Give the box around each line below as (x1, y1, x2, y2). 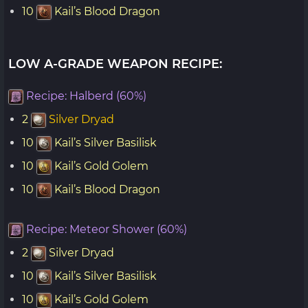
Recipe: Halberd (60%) (26, 89, 146, 102)
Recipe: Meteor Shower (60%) (26, 223, 187, 236)
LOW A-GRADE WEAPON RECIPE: (8, 56, 222, 71)
